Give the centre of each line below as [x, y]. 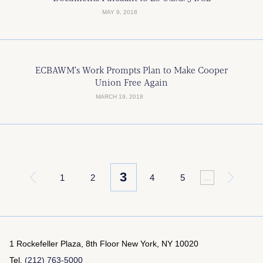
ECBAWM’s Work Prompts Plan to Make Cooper [131, 70]
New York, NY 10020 [160, 244]
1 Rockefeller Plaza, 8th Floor [65, 244]
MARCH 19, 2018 [119, 97]
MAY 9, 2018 [119, 12]
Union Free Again [131, 82]
